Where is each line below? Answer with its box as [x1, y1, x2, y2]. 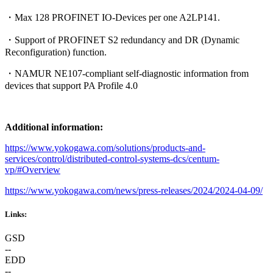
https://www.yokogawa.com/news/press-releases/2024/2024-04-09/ [5, 185, 263, 196]
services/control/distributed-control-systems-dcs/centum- [5, 154, 219, 165]
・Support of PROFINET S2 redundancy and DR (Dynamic [5, 35, 239, 46]
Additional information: [5, 122, 103, 133]
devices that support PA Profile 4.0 [5, 80, 138, 91]
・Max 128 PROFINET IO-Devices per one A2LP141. [5, 12, 220, 23]
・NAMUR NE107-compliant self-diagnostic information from [5, 68, 249, 79]
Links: [5, 210, 27, 219]
